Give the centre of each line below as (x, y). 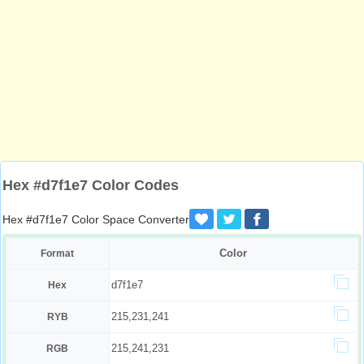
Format (58, 253)
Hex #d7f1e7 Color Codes (91, 185)
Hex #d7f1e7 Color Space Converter (96, 219)
